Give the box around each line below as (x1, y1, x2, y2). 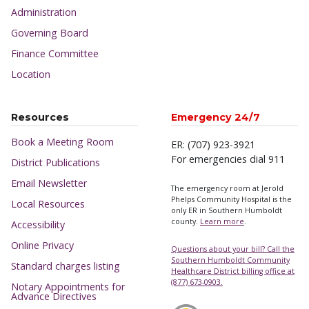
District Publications (11, 155, 100, 169)
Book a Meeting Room (11, 134, 114, 148)
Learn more (200, 216, 244, 226)
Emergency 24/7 (171, 111, 260, 124)
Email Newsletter (11, 176, 87, 190)
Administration (11, 6, 77, 19)
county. (171, 216, 200, 226)
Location (11, 68, 50, 81)
